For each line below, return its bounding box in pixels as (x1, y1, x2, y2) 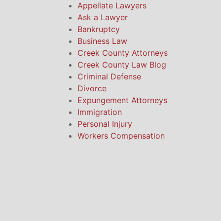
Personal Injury (77, 119, 132, 129)
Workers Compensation (77, 131, 165, 141)
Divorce (77, 83, 107, 94)
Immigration (77, 107, 122, 117)
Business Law (77, 36, 127, 46)
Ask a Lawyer (77, 12, 128, 23)
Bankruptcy (77, 24, 120, 35)
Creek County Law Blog (77, 60, 166, 70)
